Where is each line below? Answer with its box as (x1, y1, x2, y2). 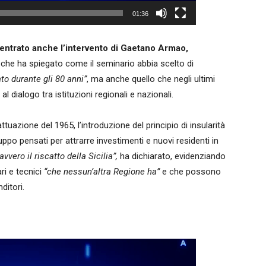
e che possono (160, 166, 221, 177)
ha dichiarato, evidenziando (118, 151, 226, 161)
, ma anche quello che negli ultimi (87, 74, 215, 84)
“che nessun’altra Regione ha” (42, 166, 160, 177)
